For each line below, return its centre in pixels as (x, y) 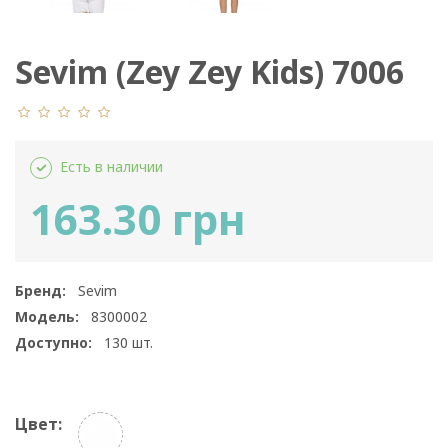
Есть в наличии (111, 167)
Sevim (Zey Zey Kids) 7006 (209, 72)
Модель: (47, 317)
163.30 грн (138, 219)
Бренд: (40, 291)
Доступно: (53, 343)
